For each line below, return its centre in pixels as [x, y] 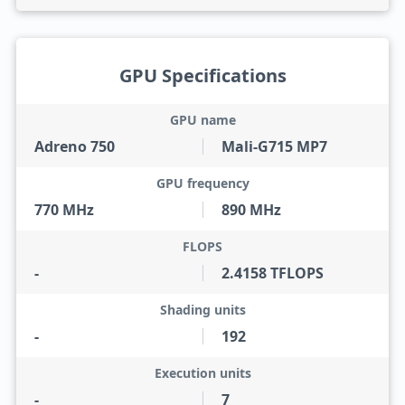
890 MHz [251, 210]
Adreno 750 [74, 146]
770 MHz [64, 210]
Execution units [202, 373]
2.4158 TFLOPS [273, 273]
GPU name [202, 120]
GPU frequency [202, 183]
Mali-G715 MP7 [274, 146]
